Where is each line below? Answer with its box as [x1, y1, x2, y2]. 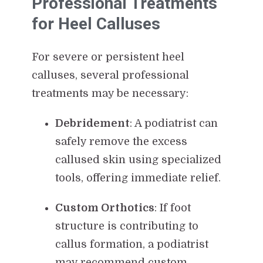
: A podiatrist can [129, 117, 218, 129]
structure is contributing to [55, 220, 198, 232]
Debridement [55, 117, 130, 129]
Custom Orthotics [55, 201, 154, 214]
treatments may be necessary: [31, 87, 188, 99]
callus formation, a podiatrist [55, 238, 208, 250]
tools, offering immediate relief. [55, 171, 221, 184]
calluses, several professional [31, 69, 189, 81]
